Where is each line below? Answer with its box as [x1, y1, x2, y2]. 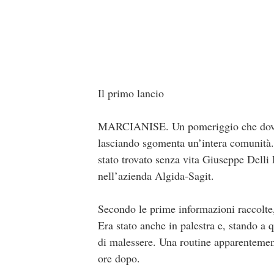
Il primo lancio [98, 85, 164, 100]
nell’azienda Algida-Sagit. [98, 168, 214, 183]
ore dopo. [98, 250, 140, 265]
